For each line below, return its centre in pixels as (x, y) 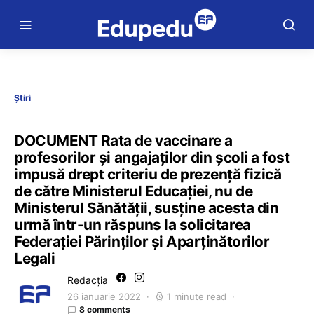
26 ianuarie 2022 (104, 296)
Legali (35, 258)
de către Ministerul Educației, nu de (134, 191)
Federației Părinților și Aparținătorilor (142, 241)
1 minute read (197, 296)
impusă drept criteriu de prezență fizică (148, 174)
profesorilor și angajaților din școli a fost (152, 157)
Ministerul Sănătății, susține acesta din (146, 208)
